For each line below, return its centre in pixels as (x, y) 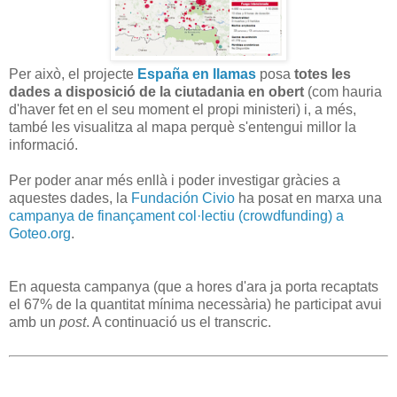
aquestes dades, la (70, 198)
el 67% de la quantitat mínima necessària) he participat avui (195, 304)
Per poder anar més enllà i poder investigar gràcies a (175, 180)
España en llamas (197, 74)
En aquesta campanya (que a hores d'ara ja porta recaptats (194, 286)
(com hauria (343, 91)
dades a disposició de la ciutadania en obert (156, 91)
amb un (34, 322)
